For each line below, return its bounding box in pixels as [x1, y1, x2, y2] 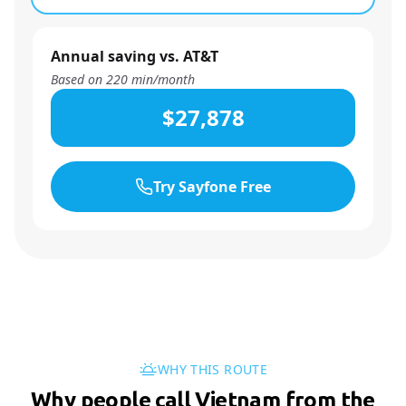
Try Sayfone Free [153, 177, 271, 197]
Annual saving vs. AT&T [51, 46, 218, 66]
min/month [128, 71, 195, 88]
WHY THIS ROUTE [158, 361, 267, 378]
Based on [51, 71, 106, 88]
